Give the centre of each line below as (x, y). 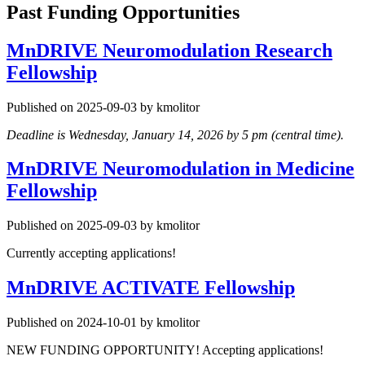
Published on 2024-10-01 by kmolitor (103, 323)
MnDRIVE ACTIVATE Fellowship (151, 288)
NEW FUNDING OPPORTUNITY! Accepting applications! (167, 350)
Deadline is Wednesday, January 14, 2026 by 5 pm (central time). (175, 134)
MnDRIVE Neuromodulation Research (169, 50)
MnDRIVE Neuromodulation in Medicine (180, 169)
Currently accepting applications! (91, 253)
